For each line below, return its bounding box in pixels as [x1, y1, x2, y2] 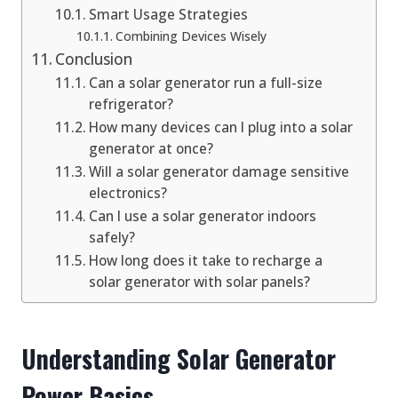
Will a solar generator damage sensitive [89, 162, 350, 181]
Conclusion [55, 48, 133, 69]
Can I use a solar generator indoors [89, 206, 317, 226]
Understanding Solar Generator [21, 339, 336, 377]
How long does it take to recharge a [89, 251, 323, 270]
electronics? [89, 183, 168, 203]
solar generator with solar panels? [89, 272, 311, 291]
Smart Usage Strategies [89, 4, 249, 24]
